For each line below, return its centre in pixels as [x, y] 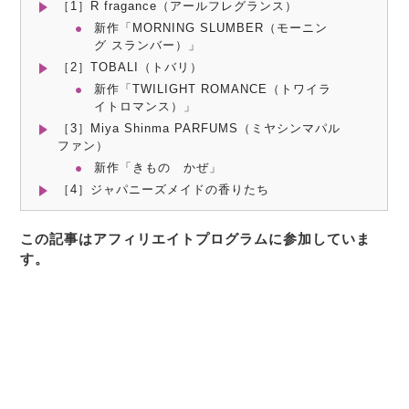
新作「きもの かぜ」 [157, 168]
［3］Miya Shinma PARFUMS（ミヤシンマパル [199, 129]
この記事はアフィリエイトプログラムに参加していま [196, 239]
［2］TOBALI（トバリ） [131, 68]
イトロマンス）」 [145, 107]
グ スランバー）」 [147, 46]
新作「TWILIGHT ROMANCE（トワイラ [212, 89]
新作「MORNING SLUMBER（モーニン [210, 28]
